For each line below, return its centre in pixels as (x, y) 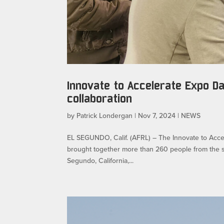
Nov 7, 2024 (157, 116)
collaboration (100, 98)
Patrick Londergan (105, 116)
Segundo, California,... (100, 161)
